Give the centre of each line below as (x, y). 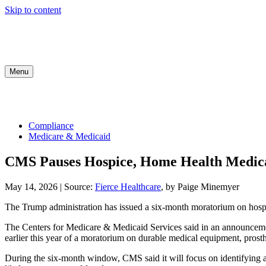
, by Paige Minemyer (200, 186)
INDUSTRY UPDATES (183, 99)
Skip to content (33, 10)
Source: (80, 186)
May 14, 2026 (31, 186)
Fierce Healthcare (128, 186)
